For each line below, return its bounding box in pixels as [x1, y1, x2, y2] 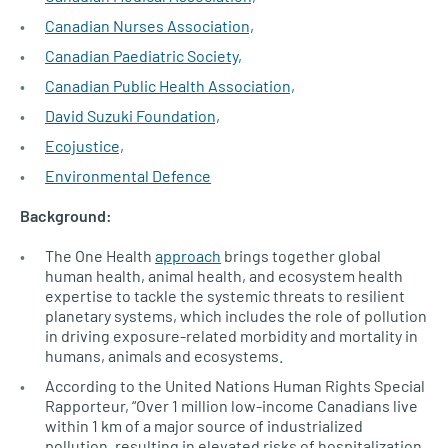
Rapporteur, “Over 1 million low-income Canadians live [45, 396, 418, 415]
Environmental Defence [45, 166, 211, 185]
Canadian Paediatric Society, [45, 46, 242, 65]
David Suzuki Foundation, [45, 106, 220, 125]
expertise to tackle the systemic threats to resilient [45, 286, 405, 305]
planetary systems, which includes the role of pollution [45, 306, 427, 325]
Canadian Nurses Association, [45, 16, 254, 35]
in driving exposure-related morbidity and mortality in [45, 326, 418, 345]
